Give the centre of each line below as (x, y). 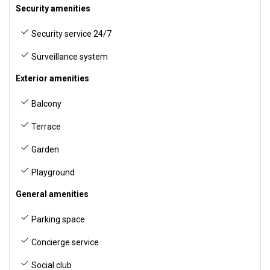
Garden (44, 149)
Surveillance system (69, 57)
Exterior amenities (52, 78)
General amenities (52, 194)
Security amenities (53, 8)
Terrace (45, 127)
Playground (52, 172)
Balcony (46, 104)
